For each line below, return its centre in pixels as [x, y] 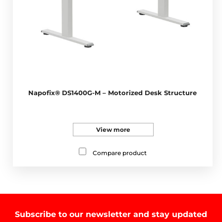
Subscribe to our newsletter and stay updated [111, 215]
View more [113, 130]
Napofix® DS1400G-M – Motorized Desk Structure [113, 93]
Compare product [119, 153]
